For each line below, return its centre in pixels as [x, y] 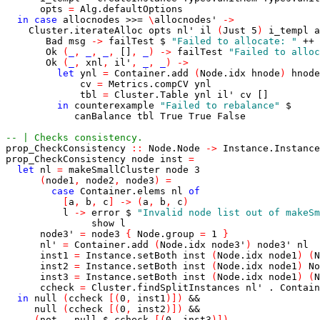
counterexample [114, 105]
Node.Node [174, 148]
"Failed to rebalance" [220, 105]
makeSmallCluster [114, 170]
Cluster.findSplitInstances [166, 287]
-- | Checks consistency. [74, 137]
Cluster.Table [151, 95]
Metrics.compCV [149, 84]
